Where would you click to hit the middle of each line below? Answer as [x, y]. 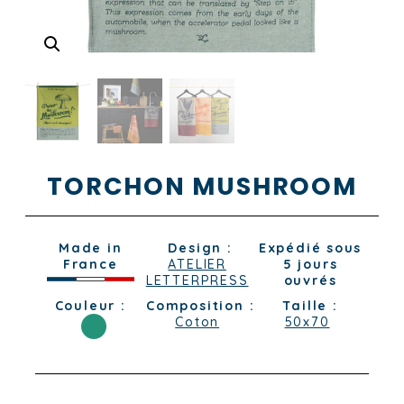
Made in [90, 248]
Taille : [310, 306]
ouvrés [310, 281]
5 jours [310, 265]
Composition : [201, 306]
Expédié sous [310, 248]
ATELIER [197, 265]
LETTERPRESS [197, 281]
